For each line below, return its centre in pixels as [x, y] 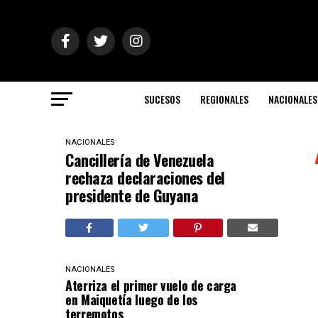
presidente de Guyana [132, 195]
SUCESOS [162, 99]
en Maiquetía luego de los [131, 300]
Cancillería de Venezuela [140, 160]
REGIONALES [224, 99]
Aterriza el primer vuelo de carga [151, 285]
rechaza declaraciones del [145, 177]
